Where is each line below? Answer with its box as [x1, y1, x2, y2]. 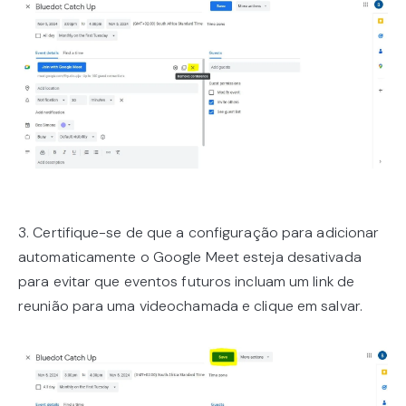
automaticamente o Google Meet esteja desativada [18, 247, 362, 267]
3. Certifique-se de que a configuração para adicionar [18, 223, 380, 243]
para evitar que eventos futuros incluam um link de [18, 272, 355, 292]
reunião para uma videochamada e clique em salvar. [18, 296, 362, 316]
